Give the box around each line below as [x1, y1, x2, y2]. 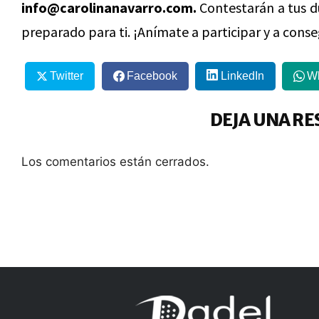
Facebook [126, 69, 177, 82]
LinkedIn [220, 69, 264, 82]
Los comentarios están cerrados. [21, 154, 209, 169]
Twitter [49, 69, 83, 82]
